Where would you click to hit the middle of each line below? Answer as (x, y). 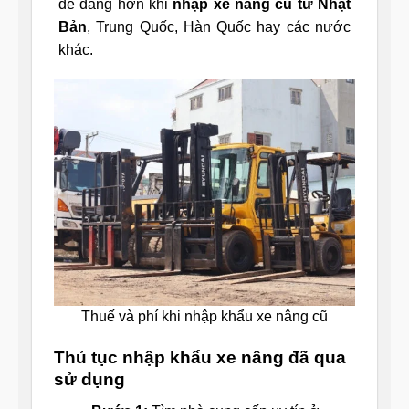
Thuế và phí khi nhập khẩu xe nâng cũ (204, 317)
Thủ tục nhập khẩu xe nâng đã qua (200, 358)
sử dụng (89, 380)
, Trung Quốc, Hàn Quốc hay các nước (219, 26)
